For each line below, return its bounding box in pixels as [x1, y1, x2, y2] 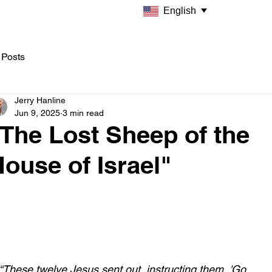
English [163, 5, 196, 16]
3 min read [63, 108, 104, 118]
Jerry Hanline [15, 95, 66, 105]
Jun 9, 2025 [15, 108, 60, 118]
